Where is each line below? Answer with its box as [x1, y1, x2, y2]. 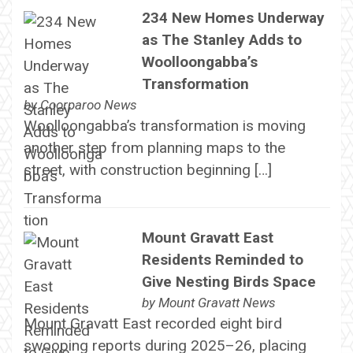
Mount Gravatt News [158, 295, 276, 311]
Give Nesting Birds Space [141, 273, 320, 292]
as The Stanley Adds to [141, 30, 302, 49]
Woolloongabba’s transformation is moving [23, 116, 306, 135]
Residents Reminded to [141, 251, 303, 269]
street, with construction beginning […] [23, 160, 272, 179]
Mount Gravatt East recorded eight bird [23, 314, 282, 333]
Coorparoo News [39, 96, 137, 113]
